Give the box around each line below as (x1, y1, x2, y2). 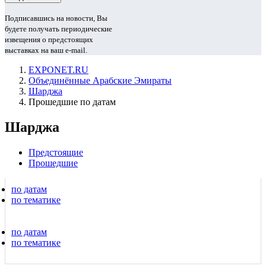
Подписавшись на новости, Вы (5, 14, 107, 23)
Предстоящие (28, 147, 83, 157)
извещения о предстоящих (5, 35, 93, 44)
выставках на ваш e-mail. (5, 46, 87, 55)
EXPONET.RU (28, 65, 88, 75)
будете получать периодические (5, 24, 112, 33)
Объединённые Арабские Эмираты (28, 75, 172, 85)
